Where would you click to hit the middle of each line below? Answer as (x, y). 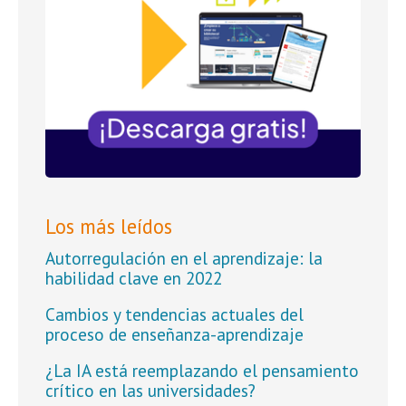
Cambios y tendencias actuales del (174, 314)
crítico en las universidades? (150, 391)
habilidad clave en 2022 (134, 278)
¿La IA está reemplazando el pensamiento (202, 371)
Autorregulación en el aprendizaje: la (184, 258)
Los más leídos (109, 227)
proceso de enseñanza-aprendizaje (174, 334)
